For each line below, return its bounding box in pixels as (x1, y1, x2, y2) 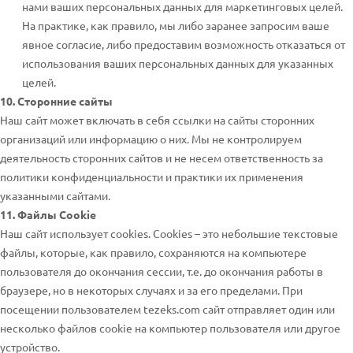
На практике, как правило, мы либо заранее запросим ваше (22, 18, 329, 32)
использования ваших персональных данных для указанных (22, 56, 333, 70)
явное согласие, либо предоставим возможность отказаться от (22, 37, 345, 51)
